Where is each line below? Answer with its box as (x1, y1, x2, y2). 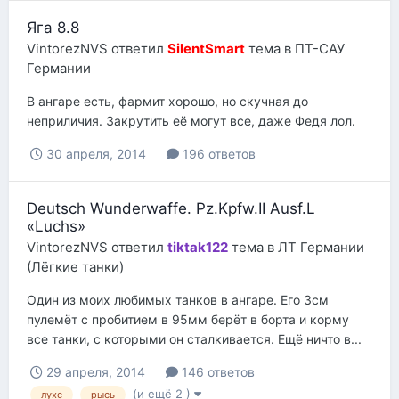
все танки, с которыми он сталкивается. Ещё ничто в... (27, 331, 362, 347)
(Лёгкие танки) (27, 258, 124, 276)
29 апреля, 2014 (46, 364, 145, 380)
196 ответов (179, 146, 256, 162)
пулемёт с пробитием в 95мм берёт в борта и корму (27, 312, 349, 328)
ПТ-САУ (295, 40, 345, 58)
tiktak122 (167, 239, 228, 256)
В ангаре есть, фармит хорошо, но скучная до (27, 94, 308, 110)
